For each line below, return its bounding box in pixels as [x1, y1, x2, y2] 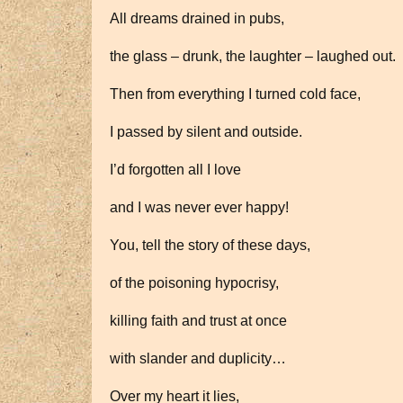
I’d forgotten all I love [110, 162, 241, 177]
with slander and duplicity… [110, 351, 286, 366]
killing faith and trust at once [110, 313, 287, 328]
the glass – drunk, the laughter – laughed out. [110, 49, 396, 64]
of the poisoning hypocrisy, [110, 275, 279, 291]
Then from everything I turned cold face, [110, 86, 361, 102]
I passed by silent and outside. [110, 124, 302, 139]
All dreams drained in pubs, [110, 11, 284, 26]
